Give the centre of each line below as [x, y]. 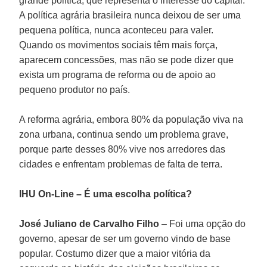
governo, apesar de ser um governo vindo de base [125, 238]
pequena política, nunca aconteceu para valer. [117, 30]
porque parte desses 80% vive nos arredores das [122, 149]
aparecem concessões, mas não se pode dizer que [127, 60]
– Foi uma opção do [203, 223]
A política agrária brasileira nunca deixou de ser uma [130, 15]
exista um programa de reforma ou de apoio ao [118, 74]
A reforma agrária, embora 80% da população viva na [131, 119]
